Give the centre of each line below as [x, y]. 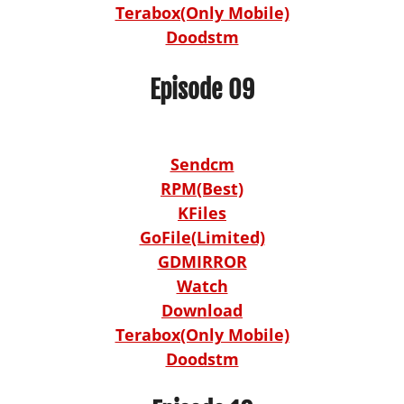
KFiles [202, 212]
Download [202, 310]
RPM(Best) [202, 188]
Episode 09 [202, 89]
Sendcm [202, 164]
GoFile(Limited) [202, 237]
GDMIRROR [202, 261]
